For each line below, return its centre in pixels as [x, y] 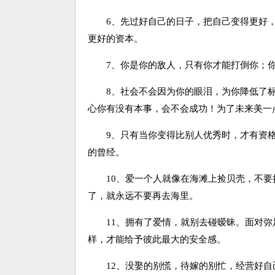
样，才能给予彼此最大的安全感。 [157, 239]
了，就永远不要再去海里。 [143, 196]
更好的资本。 [115, 39]
